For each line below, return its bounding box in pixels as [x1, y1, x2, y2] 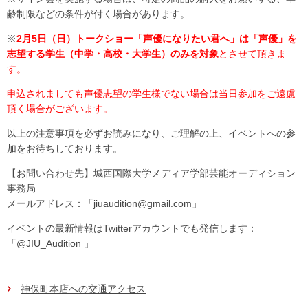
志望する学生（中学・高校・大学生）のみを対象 [7, 48, 219, 60]
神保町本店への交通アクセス [21, 283, 146, 295]
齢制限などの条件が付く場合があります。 [7, 8, 190, 20]
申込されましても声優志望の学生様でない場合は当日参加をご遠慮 [7, 88, 296, 100]
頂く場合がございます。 [7, 103, 113, 115]
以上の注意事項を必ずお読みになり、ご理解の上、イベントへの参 [7, 128, 296, 140]
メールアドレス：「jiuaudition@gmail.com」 [7, 198, 201, 210]
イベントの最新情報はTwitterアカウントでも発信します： [7, 223, 257, 234]
